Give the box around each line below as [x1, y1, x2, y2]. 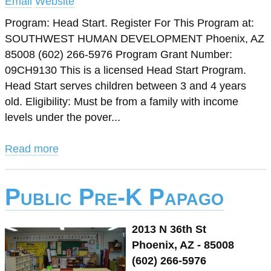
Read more [5, 143, 59, 155]
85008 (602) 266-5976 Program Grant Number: [5, 48, 232, 60]
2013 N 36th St [132, 223, 206, 235]
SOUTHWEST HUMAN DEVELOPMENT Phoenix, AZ [5, 33, 264, 45]
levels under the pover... [5, 111, 120, 123]
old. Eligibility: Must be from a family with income [5, 96, 238, 108]
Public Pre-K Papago [5, 184, 224, 210]
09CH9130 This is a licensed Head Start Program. [5, 64, 246, 76]
